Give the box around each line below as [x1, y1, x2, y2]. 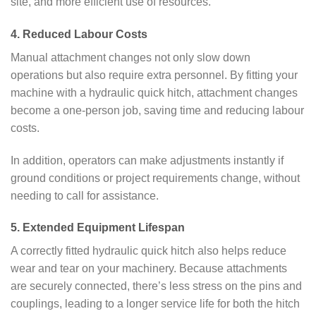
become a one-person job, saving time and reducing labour [11, 104, 304, 116]
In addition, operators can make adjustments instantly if [11, 154, 284, 166]
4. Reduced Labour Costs [11, 28, 147, 40]
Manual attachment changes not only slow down [11, 51, 250, 63]
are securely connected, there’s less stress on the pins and [11, 280, 302, 293]
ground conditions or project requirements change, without [11, 171, 300, 184]
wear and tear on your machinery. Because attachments [11, 262, 287, 275]
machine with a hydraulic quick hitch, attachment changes [11, 86, 298, 99]
